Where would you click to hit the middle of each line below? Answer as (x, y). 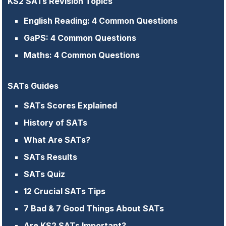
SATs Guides (33, 86)
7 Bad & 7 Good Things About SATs (94, 209)
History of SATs (56, 123)
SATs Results (51, 157)
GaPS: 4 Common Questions (80, 38)
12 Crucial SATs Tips (65, 191)
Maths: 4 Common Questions (82, 55)
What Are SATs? (57, 140)
